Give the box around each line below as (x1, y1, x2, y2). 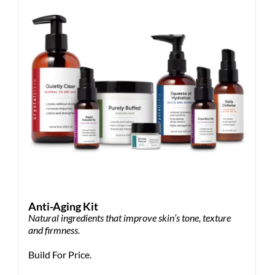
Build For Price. (28, 249, 91, 261)
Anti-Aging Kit (28, 199, 98, 214)
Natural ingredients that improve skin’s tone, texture (28, 212, 231, 224)
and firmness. (28, 224, 80, 236)
